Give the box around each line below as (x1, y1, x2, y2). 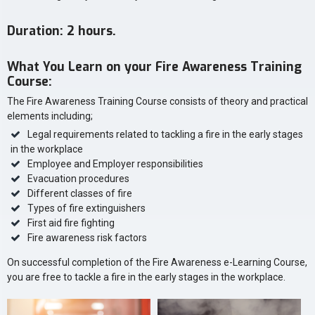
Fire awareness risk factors (27, 231, 147, 243)
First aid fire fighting (27, 217, 115, 229)
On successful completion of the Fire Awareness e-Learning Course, (7, 256, 307, 268)
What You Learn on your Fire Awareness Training (7, 58, 302, 75)
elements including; (7, 110, 93, 122)
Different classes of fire (27, 187, 132, 199)
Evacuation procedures (27, 172, 129, 184)
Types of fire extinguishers (27, 202, 146, 214)
